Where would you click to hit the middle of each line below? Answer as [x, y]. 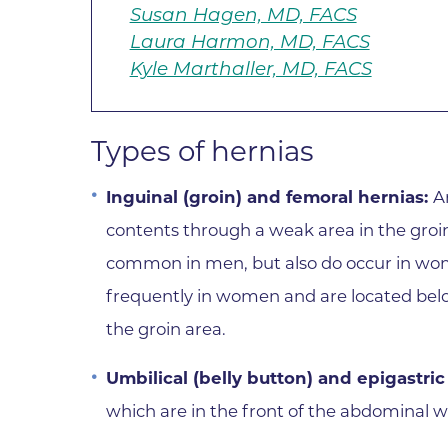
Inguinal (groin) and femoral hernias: [270, 196]
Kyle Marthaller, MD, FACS [250, 68]
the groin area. [166, 328]
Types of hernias [203, 150]
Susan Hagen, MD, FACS [243, 14]
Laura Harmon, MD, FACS [249, 41]
